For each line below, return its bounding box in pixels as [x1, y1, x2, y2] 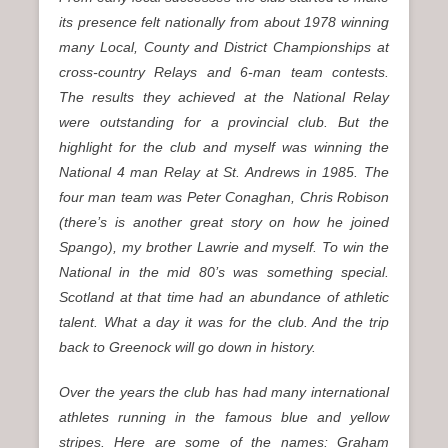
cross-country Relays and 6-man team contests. [59, 64, 389, 81]
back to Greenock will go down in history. [59, 339, 316, 356]
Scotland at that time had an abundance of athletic [59, 289, 389, 306]
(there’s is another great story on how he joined [59, 214, 389, 231]
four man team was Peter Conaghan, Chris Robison [59, 189, 389, 206]
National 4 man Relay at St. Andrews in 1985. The [59, 164, 389, 181]
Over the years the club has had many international [59, 384, 389, 401]
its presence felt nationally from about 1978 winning [59, 14, 389, 31]
